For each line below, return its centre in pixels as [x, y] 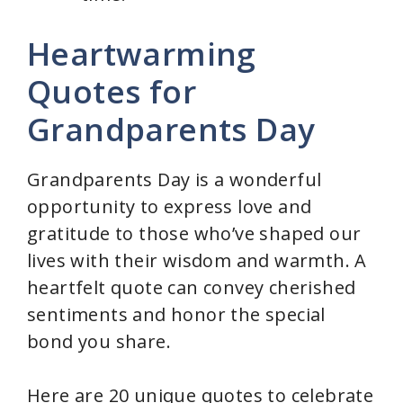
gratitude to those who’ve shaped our [194, 234]
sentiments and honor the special [176, 315]
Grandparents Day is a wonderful [175, 180]
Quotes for [112, 92]
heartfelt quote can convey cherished [192, 288]
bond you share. [99, 342]
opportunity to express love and [170, 207]
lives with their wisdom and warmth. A [197, 261]
